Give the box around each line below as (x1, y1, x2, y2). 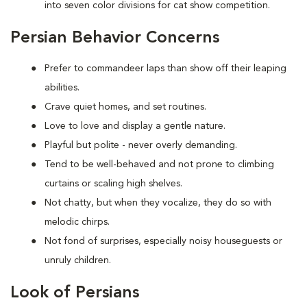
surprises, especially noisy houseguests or (100, 236, 282, 246)
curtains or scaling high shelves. (45, 178, 182, 188)
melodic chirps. (45, 217, 110, 227)
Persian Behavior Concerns (10, 29, 219, 47)
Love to (45, 121, 81, 131)
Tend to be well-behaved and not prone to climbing (45, 159, 274, 169)
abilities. (45, 82, 79, 93)
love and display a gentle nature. (81, 121, 225, 131)
